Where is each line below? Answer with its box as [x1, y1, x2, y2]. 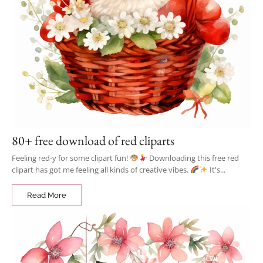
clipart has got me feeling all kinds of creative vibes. [12, 164, 190, 175]
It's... [207, 164, 225, 175]
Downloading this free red [147, 153, 239, 163]
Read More [27, 191, 66, 200]
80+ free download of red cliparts [12, 132, 174, 149]
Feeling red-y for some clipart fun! [12, 153, 130, 163]
